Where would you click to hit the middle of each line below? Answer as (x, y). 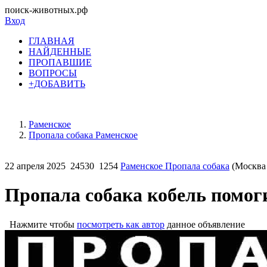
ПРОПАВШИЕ (60, 62)
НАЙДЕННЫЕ (60, 52)
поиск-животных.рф (46, 10)
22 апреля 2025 (35, 166)
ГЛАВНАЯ (52, 41)
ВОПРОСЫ (53, 73)
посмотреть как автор (121, 224)
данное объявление (205, 224)
